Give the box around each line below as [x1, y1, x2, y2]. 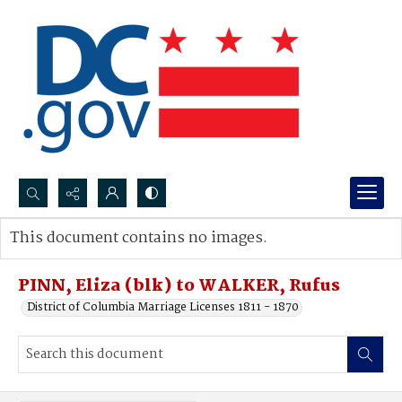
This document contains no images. [10, 226, 267, 250]
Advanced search [28, 247, 120, 266]
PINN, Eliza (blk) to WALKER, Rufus [18, 273, 340, 300]
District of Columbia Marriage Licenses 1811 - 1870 [27, 298, 299, 317]
